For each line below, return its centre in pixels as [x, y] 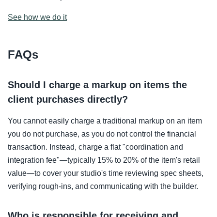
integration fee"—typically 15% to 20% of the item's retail [104, 160]
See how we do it [37, 17]
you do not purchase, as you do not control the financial [102, 134]
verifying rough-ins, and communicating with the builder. [103, 186]
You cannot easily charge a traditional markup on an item [105, 121]
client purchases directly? [68, 99]
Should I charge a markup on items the [97, 85]
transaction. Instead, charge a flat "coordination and [95, 147]
